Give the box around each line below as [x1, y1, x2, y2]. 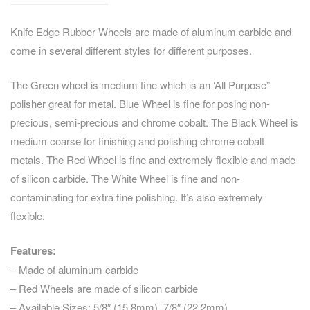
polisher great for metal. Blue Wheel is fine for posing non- [10, 96, 270, 111]
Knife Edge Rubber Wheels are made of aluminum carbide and [10, 24, 291, 39]
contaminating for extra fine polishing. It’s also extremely [10, 190, 263, 205]
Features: [10, 243, 56, 259]
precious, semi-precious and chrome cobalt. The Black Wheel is [10, 115, 298, 130]
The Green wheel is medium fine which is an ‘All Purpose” [10, 77, 270, 93]
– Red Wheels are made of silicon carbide [10, 281, 198, 296]
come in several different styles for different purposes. [10, 43, 252, 58]
